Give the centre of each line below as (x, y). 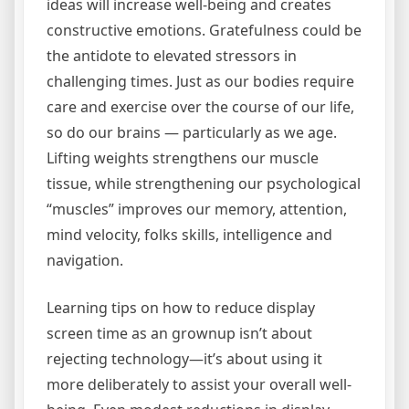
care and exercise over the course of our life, (200, 107)
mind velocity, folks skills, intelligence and (189, 235)
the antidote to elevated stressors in (172, 56)
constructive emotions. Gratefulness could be (204, 31)
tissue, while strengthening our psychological (204, 184)
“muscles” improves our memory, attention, (197, 210)
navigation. (85, 261)
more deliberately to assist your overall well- (199, 385)
